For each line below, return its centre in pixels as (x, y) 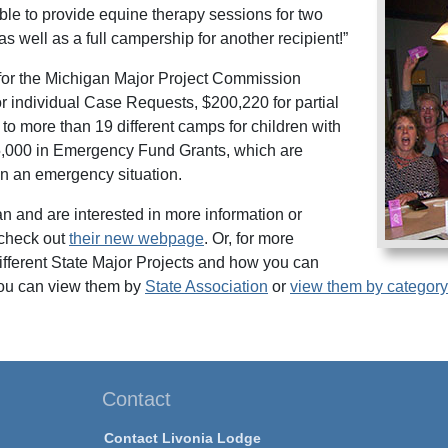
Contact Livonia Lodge (182, 438)
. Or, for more (249, 238)
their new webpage (136, 238)
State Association (206, 286)
